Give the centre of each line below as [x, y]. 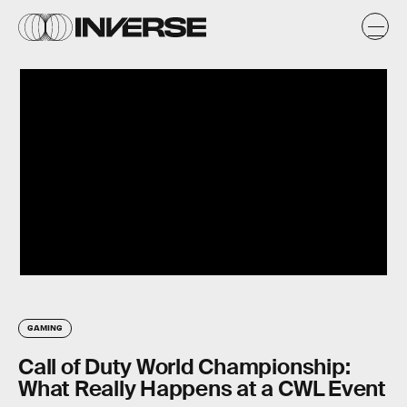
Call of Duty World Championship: [184, 367]
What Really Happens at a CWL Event [202, 389]
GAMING [45, 328]
